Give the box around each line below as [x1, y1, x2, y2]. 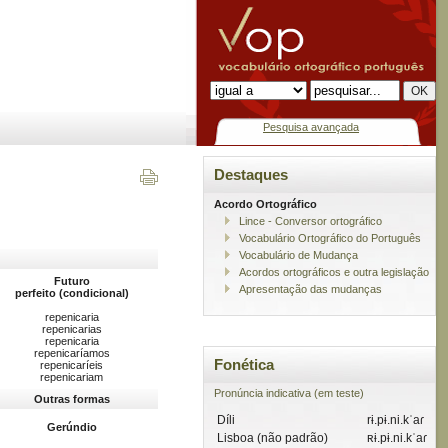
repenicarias [41, 323, 102, 336]
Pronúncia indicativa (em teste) [214, 387, 364, 400]
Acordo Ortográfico [214, 197, 317, 210]
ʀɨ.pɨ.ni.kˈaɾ [367, 431, 427, 446]
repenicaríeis [40, 359, 103, 372]
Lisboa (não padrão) [217, 431, 328, 446]
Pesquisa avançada [263, 121, 359, 133]
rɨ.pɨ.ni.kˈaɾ [367, 413, 424, 428]
